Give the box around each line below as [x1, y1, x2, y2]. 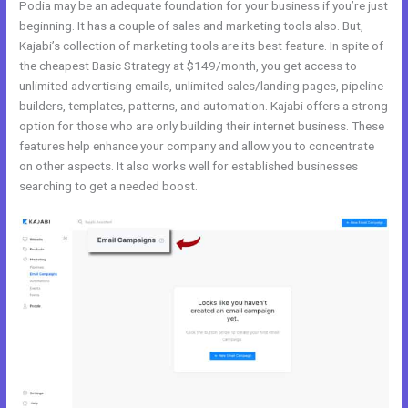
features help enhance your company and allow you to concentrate [19, 138, 375, 154]
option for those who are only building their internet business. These [19, 118, 385, 134]
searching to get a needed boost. [19, 178, 199, 194]
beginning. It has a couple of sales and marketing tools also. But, [19, 18, 364, 34]
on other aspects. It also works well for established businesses [19, 158, 359, 174]
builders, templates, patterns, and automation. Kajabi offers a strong [19, 98, 389, 114]
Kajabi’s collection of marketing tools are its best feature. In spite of [19, 38, 384, 54]
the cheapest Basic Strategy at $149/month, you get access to [19, 58, 358, 74]
